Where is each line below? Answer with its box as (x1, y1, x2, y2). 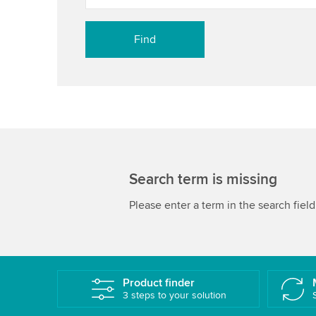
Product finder (122, 275, 195, 290)
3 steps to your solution (122, 288, 226, 301)
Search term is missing (128, 170, 277, 188)
